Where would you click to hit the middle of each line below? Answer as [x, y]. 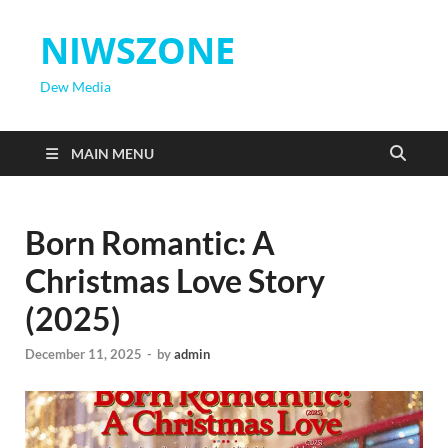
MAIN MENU [112, 153]
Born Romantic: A [150, 242]
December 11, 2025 [83, 354]
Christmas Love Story [175, 280]
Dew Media [75, 86]
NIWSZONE [137, 50]
